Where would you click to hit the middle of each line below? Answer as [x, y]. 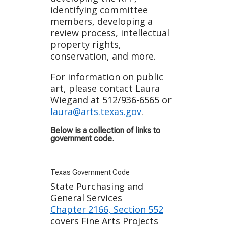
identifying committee [99, 10]
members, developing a [102, 21]
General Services [86, 198]
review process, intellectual [110, 33]
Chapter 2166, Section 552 [107, 210]
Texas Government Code [90, 172]
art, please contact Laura [105, 89]
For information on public [107, 77]
